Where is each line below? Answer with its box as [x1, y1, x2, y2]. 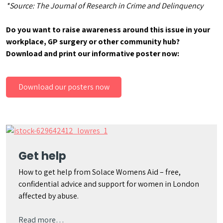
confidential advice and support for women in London [18, 179, 199, 189]
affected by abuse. [18, 191, 79, 201]
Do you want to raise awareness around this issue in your [6, 24, 210, 35]
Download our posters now [18, 82, 110, 92]
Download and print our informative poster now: [6, 48, 179, 59]
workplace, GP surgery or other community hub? [6, 36, 180, 47]
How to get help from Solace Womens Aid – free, [18, 167, 181, 177]
